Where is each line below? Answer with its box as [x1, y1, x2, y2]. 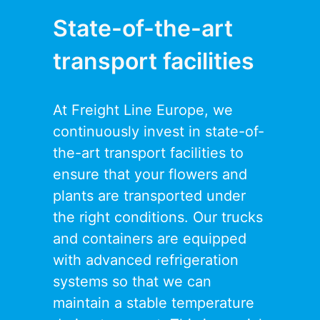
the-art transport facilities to [53, 144, 244, 162]
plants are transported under [53, 187, 246, 205]
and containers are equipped [53, 230, 246, 248]
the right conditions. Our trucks [53, 209, 263, 226]
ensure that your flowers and [53, 166, 247, 184]
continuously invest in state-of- [53, 123, 264, 141]
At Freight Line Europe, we [53, 101, 233, 119]
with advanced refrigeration [53, 251, 239, 269]
